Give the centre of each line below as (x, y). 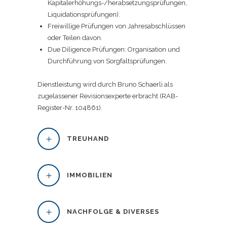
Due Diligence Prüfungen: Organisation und (114, 50)
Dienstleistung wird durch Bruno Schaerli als (105, 85)
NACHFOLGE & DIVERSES (113, 212)
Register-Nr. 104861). (70, 108)
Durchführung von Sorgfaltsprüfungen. (107, 61)
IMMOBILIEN (90, 175)
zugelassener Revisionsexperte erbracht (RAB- (108, 96)
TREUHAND (88, 139)
